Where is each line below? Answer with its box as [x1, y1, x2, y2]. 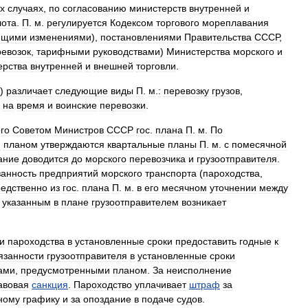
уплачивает [135, 279, 186, 290]
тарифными [36, 46, 90, 57]
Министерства [166, 46, 230, 57]
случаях [8, 3, 43, 14]
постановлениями [100, 32, 181, 43]
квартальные [107, 139, 165, 150]
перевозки [100, 100, 146, 111]
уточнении [210, 182, 256, 193]
